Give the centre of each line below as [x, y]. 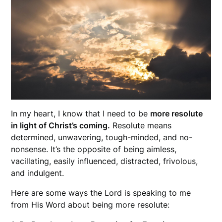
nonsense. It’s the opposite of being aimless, [94, 149]
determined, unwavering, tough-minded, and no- [102, 138]
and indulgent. [38, 173]
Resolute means [141, 126]
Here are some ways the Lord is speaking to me [101, 193]
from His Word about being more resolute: [90, 205]
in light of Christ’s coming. [61, 126]
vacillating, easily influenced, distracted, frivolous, [105, 161]
